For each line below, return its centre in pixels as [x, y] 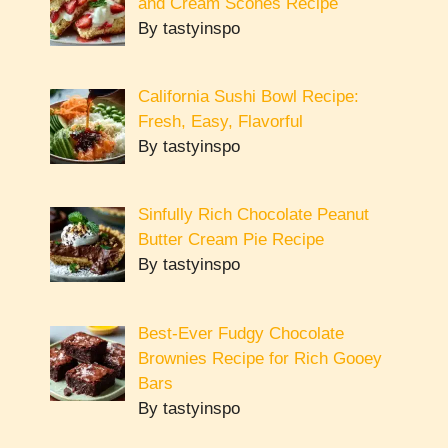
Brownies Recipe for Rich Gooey [259, 358]
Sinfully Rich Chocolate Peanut [253, 215]
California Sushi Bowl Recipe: [248, 96]
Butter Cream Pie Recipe [230, 240]
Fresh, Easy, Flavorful [220, 121]
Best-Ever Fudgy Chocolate [240, 333]
